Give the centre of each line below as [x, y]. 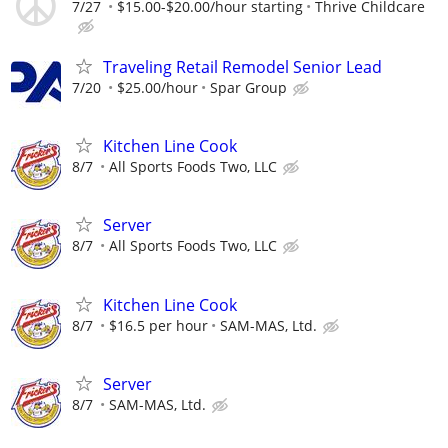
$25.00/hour [157, 88]
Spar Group [248, 88]
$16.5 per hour [158, 325]
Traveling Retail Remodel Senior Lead [242, 67]
